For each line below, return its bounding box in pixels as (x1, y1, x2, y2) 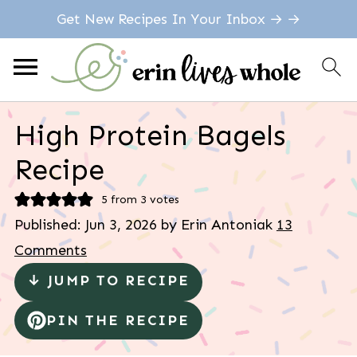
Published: (14, 216, 85, 233)
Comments (14, 241, 87, 259)
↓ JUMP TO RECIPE (26, 272, 190, 289)
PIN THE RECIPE (45, 312, 190, 329)
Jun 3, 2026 (84, 216, 157, 233)
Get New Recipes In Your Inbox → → (57, 10, 300, 28)
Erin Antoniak (180, 216, 273, 233)
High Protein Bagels (14, 118, 285, 152)
